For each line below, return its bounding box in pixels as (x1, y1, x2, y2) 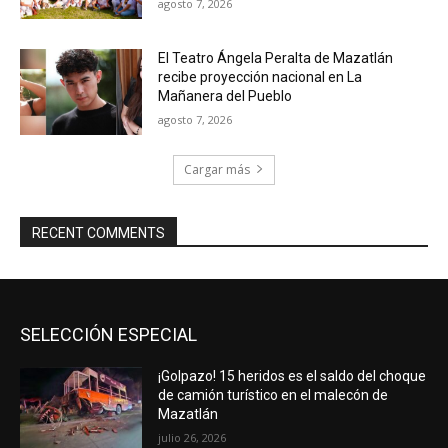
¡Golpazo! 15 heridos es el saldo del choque (158, 367, 427, 384)
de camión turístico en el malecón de (158, 386, 389, 403)
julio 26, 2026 (158, 429, 227, 445)
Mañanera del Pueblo (158, 87, 293, 104)
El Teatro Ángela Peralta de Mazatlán (158, 49, 394, 66)
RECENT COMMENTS (32, 224, 165, 241)
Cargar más (184, 160, 250, 178)
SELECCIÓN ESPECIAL (20, 323, 197, 345)
